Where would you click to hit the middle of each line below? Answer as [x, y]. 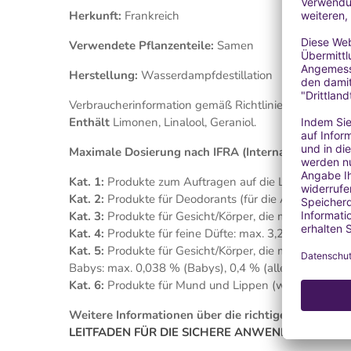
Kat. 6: [87, 285]
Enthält [89, 122]
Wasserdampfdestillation [207, 75]
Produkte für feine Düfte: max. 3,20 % [204, 233]
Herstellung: [103, 75]
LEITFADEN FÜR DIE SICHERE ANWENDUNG [192, 332]
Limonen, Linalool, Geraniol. [183, 122]
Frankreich [152, 16]
